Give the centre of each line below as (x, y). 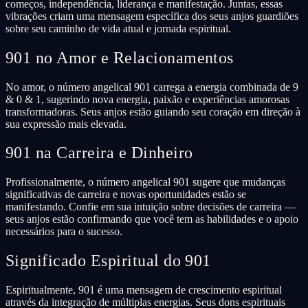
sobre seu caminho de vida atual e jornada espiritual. (118, 28)
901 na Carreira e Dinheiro (99, 153)
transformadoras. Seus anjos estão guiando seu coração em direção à (153, 111)
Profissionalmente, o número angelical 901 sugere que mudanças (145, 182)
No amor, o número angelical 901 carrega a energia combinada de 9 (152, 87)
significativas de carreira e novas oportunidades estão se (126, 195)
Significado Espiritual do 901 (108, 261)
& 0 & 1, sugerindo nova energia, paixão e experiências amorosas (147, 99)
